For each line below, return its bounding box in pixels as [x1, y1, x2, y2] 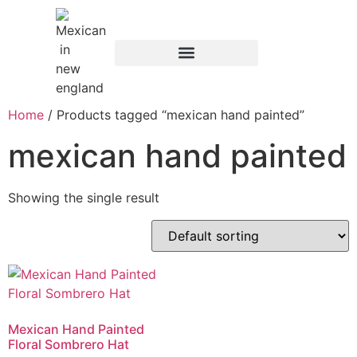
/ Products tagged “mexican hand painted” [44, 107, 304, 123]
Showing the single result [8, 190, 159, 206]
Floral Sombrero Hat [8, 336, 129, 352]
